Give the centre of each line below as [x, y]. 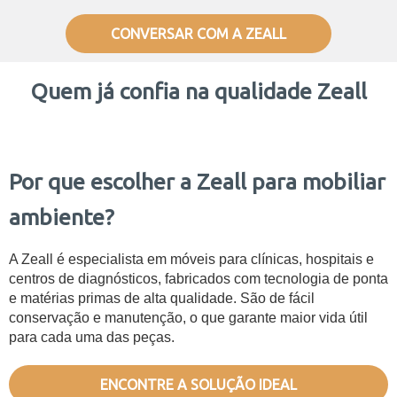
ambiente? [62, 217]
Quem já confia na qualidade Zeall [198, 91]
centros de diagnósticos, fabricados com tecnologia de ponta [198, 278]
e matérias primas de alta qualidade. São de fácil [162, 298]
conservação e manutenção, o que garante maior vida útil [188, 317]
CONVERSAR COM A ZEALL [198, 33]
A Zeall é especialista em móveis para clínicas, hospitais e [191, 259]
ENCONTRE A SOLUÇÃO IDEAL [198, 384]
